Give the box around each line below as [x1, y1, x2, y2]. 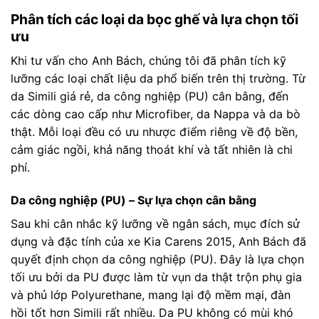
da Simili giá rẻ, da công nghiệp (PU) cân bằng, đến [11, 88, 288, 103]
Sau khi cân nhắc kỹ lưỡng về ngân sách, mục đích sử [11, 216, 300, 231]
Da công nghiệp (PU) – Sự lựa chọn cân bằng [11, 192, 256, 207]
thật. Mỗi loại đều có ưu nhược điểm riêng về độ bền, [11, 124, 298, 139]
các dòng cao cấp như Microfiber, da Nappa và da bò [11, 106, 300, 121]
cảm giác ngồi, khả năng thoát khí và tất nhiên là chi [11, 142, 293, 157]
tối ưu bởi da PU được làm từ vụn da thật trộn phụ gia [11, 269, 302, 284]
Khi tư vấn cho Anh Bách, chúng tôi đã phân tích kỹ [11, 53, 286, 68]
